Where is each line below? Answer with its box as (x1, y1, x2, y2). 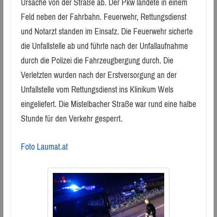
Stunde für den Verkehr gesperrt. (20, 110, 123, 126)
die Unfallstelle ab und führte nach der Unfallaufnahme (20, 38, 188, 54)
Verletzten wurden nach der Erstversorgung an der (20, 67, 177, 83)
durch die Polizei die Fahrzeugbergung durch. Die (20, 52, 173, 68)
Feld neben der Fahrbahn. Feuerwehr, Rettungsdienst (20, 9, 186, 25)
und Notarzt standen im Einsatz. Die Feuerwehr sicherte (20, 23, 193, 39)
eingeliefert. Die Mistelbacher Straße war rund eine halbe (20, 96, 196, 112)
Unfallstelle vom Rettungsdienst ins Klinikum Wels (20, 81, 173, 97)
